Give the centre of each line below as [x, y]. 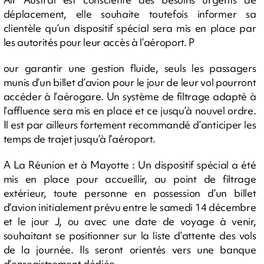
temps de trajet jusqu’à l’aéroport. [79, 138]
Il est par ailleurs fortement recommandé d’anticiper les [130, 124]
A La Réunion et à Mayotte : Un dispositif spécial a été [130, 164]
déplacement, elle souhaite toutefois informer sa [130, 14]
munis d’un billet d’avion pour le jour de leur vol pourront [130, 82]
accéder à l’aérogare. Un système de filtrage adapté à [130, 96]
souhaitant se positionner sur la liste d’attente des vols [130, 235]
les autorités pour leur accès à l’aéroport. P [99, 42]
